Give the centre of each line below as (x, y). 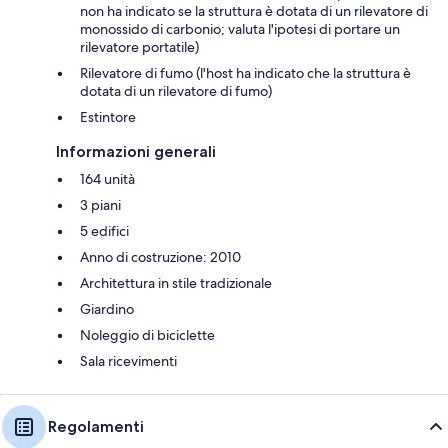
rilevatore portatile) (139, 47)
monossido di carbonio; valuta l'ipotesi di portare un (240, 29)
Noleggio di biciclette (147, 335)
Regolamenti (96, 427)
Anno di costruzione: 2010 (160, 257)
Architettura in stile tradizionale (176, 283)
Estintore (108, 117)
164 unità (107, 179)
